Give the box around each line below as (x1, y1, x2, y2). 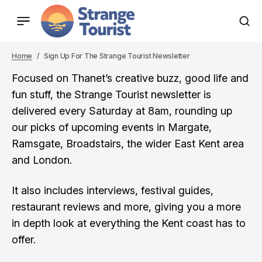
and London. (12, 154, 72, 166)
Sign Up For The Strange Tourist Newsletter (43, 51, 190, 60)
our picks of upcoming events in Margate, (12, 121, 212, 133)
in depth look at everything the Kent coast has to (12, 217, 246, 229)
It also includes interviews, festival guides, (12, 184, 213, 196)
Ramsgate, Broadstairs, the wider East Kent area (12, 137, 244, 150)
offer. (12, 233, 36, 246)
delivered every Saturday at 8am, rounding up (12, 105, 232, 117)
